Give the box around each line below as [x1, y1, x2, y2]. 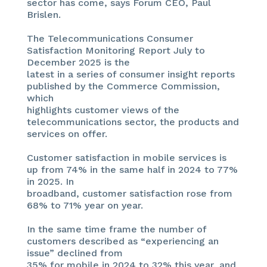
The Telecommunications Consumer [26, 32, 193, 44]
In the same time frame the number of [26, 223, 206, 235]
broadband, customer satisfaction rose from [26, 187, 232, 199]
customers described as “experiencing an [26, 235, 219, 247]
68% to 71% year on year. [26, 199, 143, 211]
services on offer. [26, 128, 107, 139]
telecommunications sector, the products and [26, 116, 239, 128]
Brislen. [26, 8, 61, 20]
